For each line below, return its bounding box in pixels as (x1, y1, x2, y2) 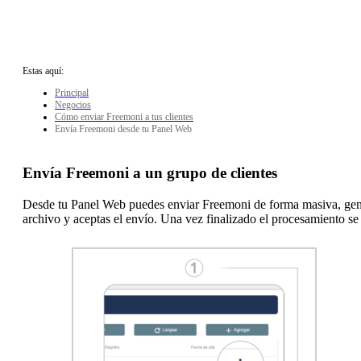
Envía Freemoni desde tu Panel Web (55, 122, 192, 135)
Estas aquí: (23, 64, 64, 77)
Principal (55, 86, 89, 98)
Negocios (55, 98, 91, 110)
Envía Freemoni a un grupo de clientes (23, 164, 277, 181)
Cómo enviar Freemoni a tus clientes (55, 110, 193, 122)
